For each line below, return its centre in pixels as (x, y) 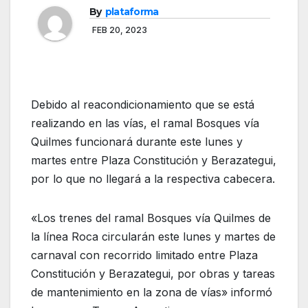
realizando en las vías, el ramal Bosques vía (145, 123)
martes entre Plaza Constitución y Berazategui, (154, 161)
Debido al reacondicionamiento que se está (143, 105)
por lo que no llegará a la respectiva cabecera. (153, 179)
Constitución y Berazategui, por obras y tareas (153, 274)
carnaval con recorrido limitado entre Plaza (144, 255)
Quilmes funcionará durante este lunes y (137, 142)
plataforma (132, 12)
